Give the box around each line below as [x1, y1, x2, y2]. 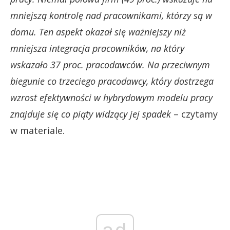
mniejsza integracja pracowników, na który [10, 42, 184, 54]
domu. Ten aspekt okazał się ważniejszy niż [10, 25, 186, 38]
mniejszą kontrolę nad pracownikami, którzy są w [10, 9, 212, 22]
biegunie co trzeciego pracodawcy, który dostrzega [10, 74, 214, 87]
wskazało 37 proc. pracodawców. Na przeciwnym [10, 58, 210, 71]
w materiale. [10, 124, 65, 137]
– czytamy [171, 107, 218, 120]
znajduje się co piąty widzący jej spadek [10, 107, 171, 120]
